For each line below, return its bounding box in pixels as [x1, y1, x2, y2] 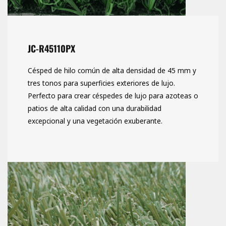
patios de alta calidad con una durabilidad [28, 103, 161, 114]
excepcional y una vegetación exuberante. [28, 116, 162, 126]
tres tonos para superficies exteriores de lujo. [28, 78, 175, 88]
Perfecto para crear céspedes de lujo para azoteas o [28, 91, 198, 101]
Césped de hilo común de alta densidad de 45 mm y [28, 66, 196, 76]
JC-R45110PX [28, 42, 75, 55]
